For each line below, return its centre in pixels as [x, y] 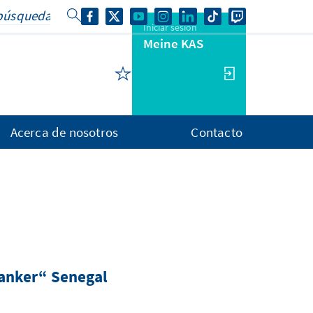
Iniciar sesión [170, 27]
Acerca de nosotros [64, 132]
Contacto [217, 132]
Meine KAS [173, 43]
